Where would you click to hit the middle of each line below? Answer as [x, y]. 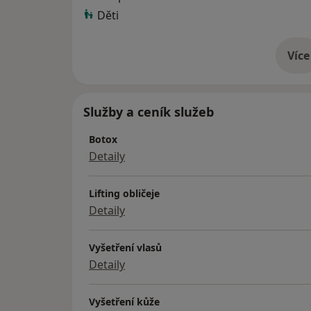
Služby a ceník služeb [149, 112]
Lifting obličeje [124, 194]
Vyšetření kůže [124, 302]
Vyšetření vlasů [125, 248]
